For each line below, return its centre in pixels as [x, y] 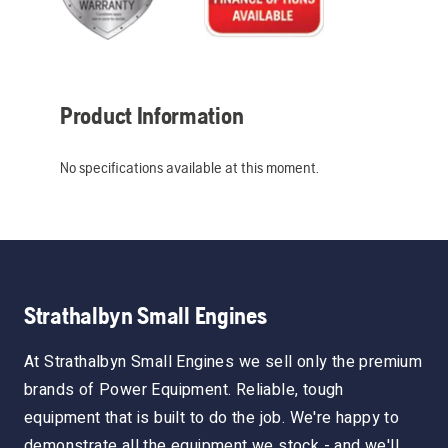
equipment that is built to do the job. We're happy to [212, 417]
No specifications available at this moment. [189, 167]
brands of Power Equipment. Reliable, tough [184, 389]
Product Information [152, 115]
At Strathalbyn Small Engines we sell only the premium [223, 361]
